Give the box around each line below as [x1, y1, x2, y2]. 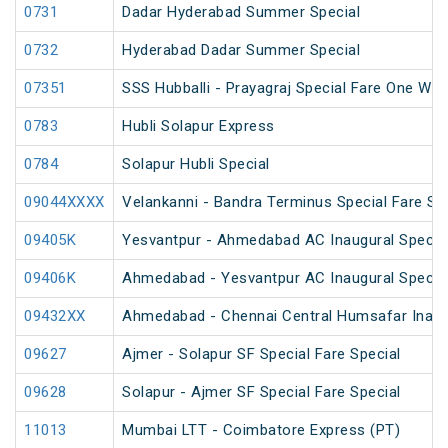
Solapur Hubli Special [122, 155, 270, 174]
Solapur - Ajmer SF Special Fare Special [122, 383, 401, 402]
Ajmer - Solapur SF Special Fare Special [122, 345, 401, 364]
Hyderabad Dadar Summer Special [122, 41, 360, 60]
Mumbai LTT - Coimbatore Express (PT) [122, 421, 400, 440]
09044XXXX [24, 193, 105, 212]
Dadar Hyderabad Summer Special [122, 3, 360, 22]
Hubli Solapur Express [122, 117, 275, 136]
